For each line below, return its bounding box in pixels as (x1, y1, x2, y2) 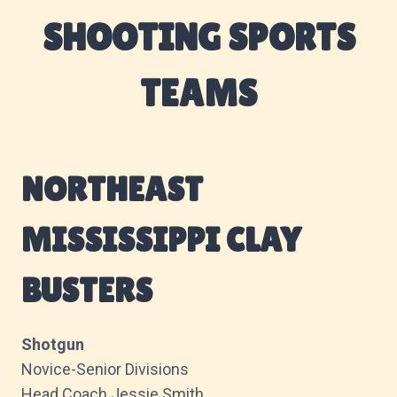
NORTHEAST (21, 169, 203, 208)
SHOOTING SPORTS (42, 15, 355, 58)
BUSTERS (21, 270, 152, 309)
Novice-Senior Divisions (21, 359, 189, 378)
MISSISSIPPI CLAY (21, 220, 300, 259)
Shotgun (21, 334, 84, 354)
